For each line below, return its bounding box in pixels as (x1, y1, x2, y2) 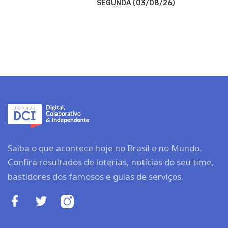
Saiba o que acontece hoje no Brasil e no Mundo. (8, 142, 202, 154)
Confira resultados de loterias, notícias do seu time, (8, 156, 214, 168)
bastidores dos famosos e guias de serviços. (8, 170, 183, 183)
